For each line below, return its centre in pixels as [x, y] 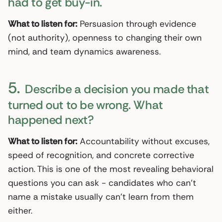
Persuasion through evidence [137, 24]
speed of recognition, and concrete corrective [101, 155]
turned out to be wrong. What [85, 105]
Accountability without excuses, [143, 141]
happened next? [51, 119]
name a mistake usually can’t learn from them [101, 196]
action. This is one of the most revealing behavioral [111, 169]
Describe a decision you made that [115, 89]
